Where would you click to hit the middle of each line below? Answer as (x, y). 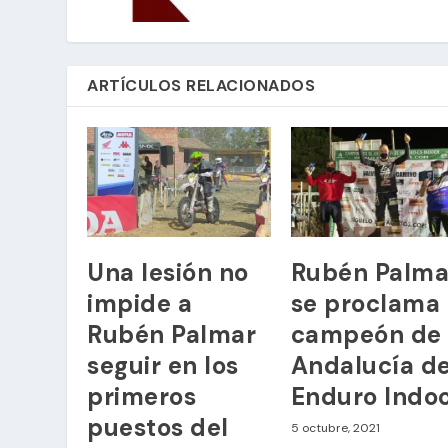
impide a (140, 303)
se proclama (365, 303)
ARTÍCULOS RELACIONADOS (201, 85)
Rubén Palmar (172, 334)
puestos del (158, 427)
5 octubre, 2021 (335, 427)
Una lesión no (168, 272)
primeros (142, 396)
